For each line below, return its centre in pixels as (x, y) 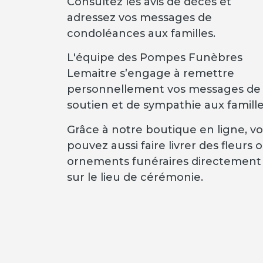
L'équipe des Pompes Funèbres (155, 58)
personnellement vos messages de (164, 90)
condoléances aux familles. (141, 33)
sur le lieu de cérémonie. (135, 177)
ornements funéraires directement (164, 161)
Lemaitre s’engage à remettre (151, 74)
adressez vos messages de (139, 18)
